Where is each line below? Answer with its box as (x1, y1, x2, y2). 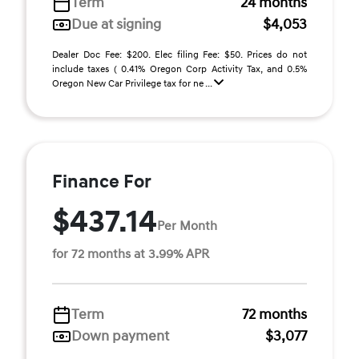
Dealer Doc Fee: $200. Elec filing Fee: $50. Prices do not (52, 49, 307, 61)
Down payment (71, 327, 169, 345)
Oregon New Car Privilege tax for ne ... (52, 78, 214, 90)
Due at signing (71, 15, 161, 34)
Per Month (157, 217, 217, 234)
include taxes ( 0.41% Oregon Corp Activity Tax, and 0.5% (52, 63, 307, 75)
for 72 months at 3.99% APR (52, 246, 209, 262)
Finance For (52, 171, 151, 193)
